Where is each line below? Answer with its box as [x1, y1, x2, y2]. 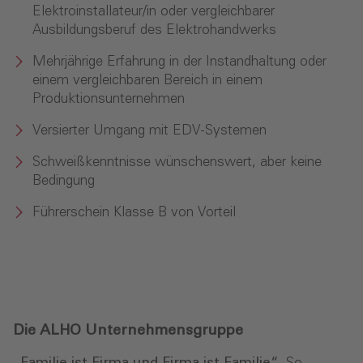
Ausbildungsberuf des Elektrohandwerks [32, 23, 276, 37]
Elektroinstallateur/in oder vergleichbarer [32, 4, 275, 19]
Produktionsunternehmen [32, 92, 185, 106]
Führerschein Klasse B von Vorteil [32, 205, 236, 220]
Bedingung [32, 173, 95, 188]
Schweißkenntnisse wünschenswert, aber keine [32, 155, 322, 169]
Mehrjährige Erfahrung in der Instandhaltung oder [32, 54, 327, 69]
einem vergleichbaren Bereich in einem [32, 73, 263, 88]
